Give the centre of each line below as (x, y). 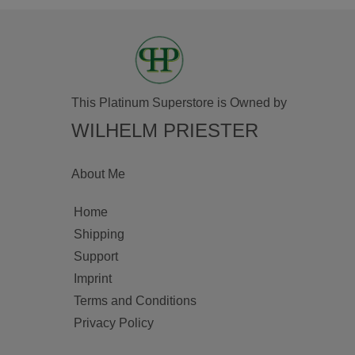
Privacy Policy (113, 323)
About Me (98, 174)
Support (95, 257)
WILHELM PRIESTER (164, 131)
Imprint (92, 279)
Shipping (99, 235)
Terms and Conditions (135, 301)
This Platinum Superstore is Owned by (179, 103)
